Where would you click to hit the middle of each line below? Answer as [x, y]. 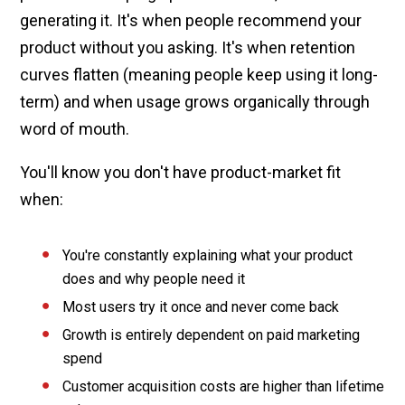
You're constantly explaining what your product [208, 255]
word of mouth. [75, 128]
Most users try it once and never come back [201, 306]
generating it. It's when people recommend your [191, 20]
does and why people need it [154, 278]
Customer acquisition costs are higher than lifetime [224, 386]
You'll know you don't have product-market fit [181, 172]
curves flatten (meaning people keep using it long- [199, 74]
